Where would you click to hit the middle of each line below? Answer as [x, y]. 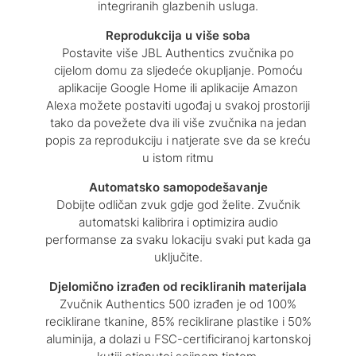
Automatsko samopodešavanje [178, 187]
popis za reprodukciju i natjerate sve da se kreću [178, 140]
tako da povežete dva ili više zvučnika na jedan [178, 122]
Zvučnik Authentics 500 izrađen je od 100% [178, 304]
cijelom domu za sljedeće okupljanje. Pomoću [178, 70]
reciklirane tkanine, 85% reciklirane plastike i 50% [178, 321]
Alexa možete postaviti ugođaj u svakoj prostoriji [178, 105]
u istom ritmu [178, 157]
